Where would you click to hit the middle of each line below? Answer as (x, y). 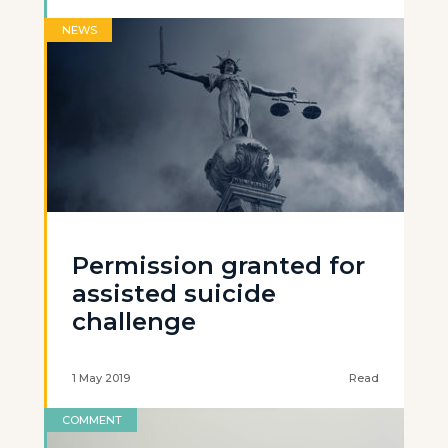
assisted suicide (174, 293)
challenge (134, 321)
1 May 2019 (101, 378)
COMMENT (92, 420)
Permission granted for (218, 265)
